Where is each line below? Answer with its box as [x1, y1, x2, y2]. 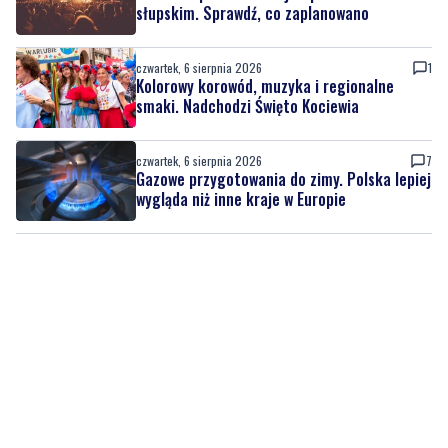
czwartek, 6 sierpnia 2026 [136, 79, 262, 97]
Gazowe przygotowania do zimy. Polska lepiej [136, 94, 431, 119]
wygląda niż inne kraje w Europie [136, 114, 346, 139]
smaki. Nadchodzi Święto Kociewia [136, 21, 359, 46]
